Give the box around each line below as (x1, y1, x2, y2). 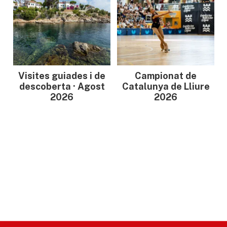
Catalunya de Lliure (122, 81, 210, 92)
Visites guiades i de (18, 70, 105, 81)
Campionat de (135, 70, 197, 81)
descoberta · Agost (19, 81, 105, 92)
